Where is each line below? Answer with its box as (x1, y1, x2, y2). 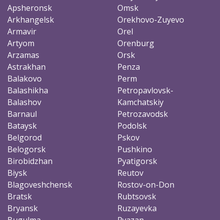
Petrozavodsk (117, 108, 168, 119)
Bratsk (7, 191, 32, 202)
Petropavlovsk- (117, 84, 173, 96)
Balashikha (7, 84, 48, 96)
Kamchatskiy (117, 96, 164, 108)
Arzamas (7, 49, 39, 60)
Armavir (7, 26, 36, 37)
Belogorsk (7, 143, 46, 155)
